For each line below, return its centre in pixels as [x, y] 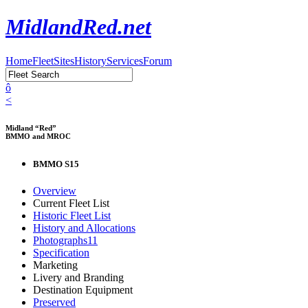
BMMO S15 [56, 164]
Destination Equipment [83, 289]
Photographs [60, 240]
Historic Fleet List [72, 215]
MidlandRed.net [78, 27]
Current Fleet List [71, 203]
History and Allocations [84, 228]
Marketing [55, 265]
